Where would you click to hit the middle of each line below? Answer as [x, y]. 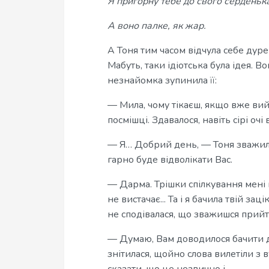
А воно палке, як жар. [157, 26]
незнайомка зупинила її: [162, 80]
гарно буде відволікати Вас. [170, 160]
